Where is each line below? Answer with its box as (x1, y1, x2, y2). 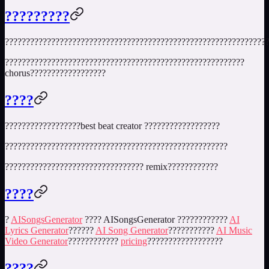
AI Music (216, 225, 252, 235)
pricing (121, 235, 147, 246)
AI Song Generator (95, 225, 168, 235)
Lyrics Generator (5, 225, 68, 235)
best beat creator (80, 120, 142, 131)
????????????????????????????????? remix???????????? (5, 161, 218, 172)
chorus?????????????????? (5, 68, 106, 79)
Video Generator (5, 235, 68, 246)
